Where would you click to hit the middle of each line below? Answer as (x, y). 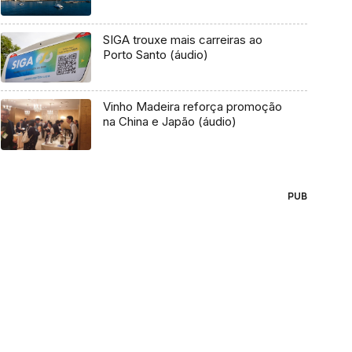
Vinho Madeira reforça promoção (192, 107)
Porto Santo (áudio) (155, 54)
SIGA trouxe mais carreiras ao (182, 39)
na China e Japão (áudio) (169, 122)
